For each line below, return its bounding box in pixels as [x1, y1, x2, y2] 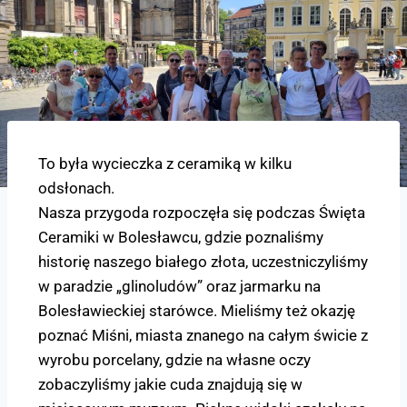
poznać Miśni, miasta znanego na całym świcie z [38, 325, 368, 344]
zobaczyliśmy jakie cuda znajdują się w [38, 374, 303, 393]
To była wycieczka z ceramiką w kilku [38, 154, 292, 173]
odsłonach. [38, 178, 114, 197]
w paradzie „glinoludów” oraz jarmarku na [38, 276, 321, 295]
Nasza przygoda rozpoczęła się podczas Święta [38, 203, 365, 222]
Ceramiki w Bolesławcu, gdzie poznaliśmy [38, 227, 323, 246]
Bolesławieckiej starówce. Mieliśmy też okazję [38, 301, 355, 320]
